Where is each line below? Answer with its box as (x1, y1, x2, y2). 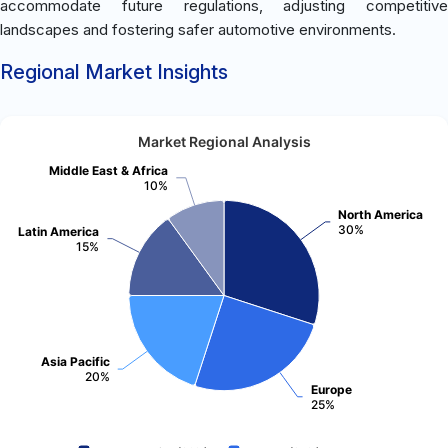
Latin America (18, 223, 99, 239)
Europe (311, 381, 352, 397)
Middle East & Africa (49, 162, 168, 178)
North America (338, 206, 423, 222)
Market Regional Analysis (137, 132, 311, 151)
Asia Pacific (41, 353, 110, 369)
